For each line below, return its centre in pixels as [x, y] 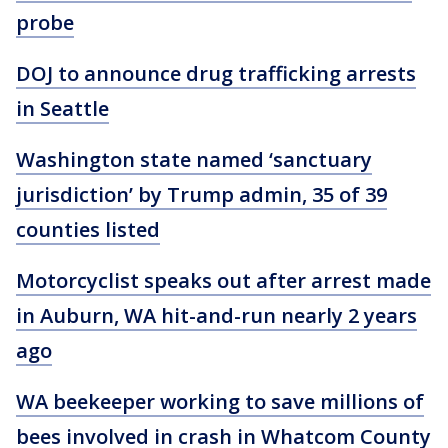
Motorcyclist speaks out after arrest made [223, 280]
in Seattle [62, 108]
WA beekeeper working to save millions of [220, 401]
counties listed [88, 229]
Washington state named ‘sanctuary [194, 159]
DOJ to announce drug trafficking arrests [216, 73]
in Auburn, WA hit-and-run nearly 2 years [216, 315]
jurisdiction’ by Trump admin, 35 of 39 [201, 194]
